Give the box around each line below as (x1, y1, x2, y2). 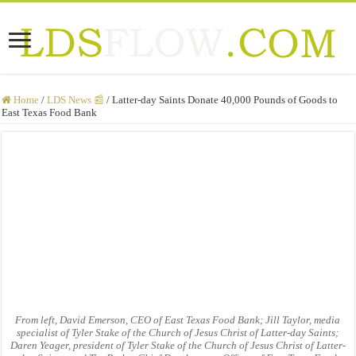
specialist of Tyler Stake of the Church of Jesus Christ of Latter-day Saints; (17, 327, 339, 339)
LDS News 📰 (47, 93, 105, 106)
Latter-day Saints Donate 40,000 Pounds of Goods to (112, 93, 339, 106)
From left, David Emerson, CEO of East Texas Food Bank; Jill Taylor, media (15, 314, 341, 327)
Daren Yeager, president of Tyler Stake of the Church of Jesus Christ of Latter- (10, 339, 346, 352)
